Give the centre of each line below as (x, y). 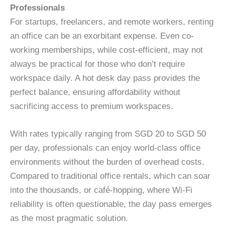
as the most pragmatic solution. (69, 218)
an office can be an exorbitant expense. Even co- (102, 36)
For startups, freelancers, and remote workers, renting (112, 22)
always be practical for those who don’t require (97, 64)
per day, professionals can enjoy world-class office (105, 148)
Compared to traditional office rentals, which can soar (110, 176)
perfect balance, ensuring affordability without (95, 92)
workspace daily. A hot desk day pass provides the (105, 78)
